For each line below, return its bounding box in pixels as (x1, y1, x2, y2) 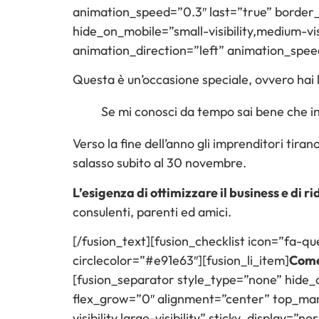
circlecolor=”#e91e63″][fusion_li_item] (73, 252, 289, 269)
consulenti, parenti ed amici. (73, 203, 231, 220)
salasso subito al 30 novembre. (73, 155, 246, 172)
